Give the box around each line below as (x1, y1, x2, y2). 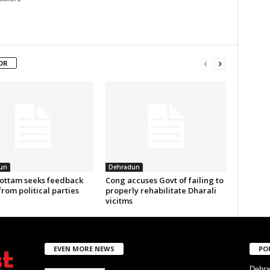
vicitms (105, 195, 133, 206)
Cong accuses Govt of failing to (105, 175, 224, 186)
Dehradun (108, 163, 140, 171)
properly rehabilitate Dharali (105, 185, 216, 196)
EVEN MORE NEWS (53, 243, 115, 253)
